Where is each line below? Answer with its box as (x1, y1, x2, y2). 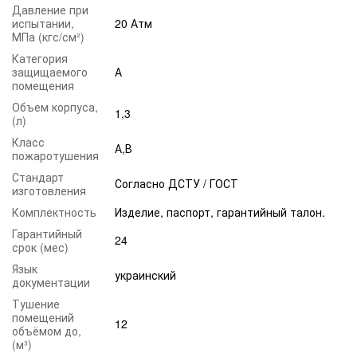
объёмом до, (12, 322, 81, 339)
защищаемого (12, 63, 88, 80)
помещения (12, 76, 74, 93)
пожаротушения (12, 147, 99, 163)
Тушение (12, 295, 60, 312)
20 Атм (115, 14, 152, 31)
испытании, (12, 14, 74, 31)
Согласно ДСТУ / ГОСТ (115, 175, 238, 191)
